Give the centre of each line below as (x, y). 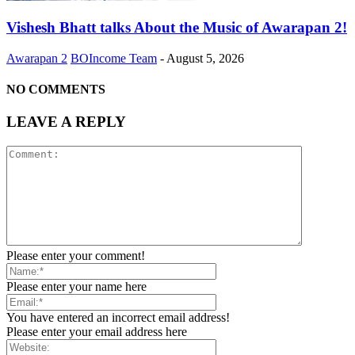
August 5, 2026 (205, 58)
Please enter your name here (76, 286)
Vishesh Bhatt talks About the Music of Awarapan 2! (177, 27)
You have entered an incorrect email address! (118, 317)
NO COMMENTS (56, 89)
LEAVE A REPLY (66, 122)
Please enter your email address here (97, 331)
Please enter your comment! (76, 255)
